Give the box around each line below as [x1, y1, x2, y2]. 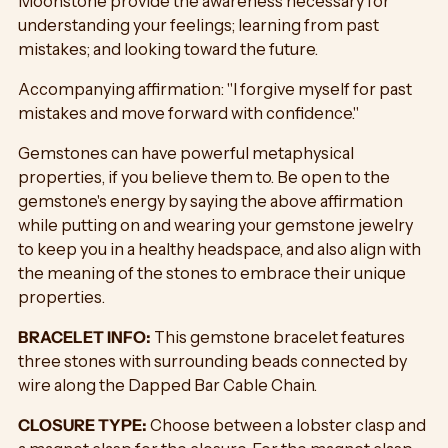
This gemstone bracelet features [151, 327, 405, 348]
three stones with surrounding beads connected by [18, 351, 407, 372]
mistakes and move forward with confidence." [18, 103, 359, 124]
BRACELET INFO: [18, 327, 151, 348]
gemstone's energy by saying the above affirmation [18, 191, 403, 212]
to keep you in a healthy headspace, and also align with [18, 239, 421, 260]
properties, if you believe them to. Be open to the [18, 167, 390, 188]
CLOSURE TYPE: [18, 415, 147, 436]
